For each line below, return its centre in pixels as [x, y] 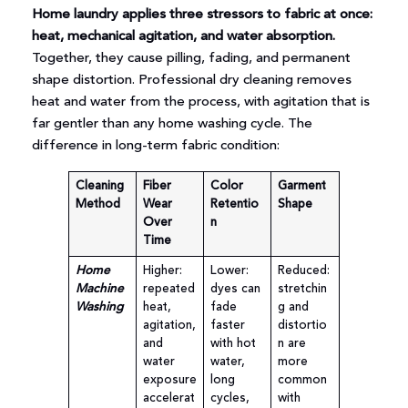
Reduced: [303, 270]
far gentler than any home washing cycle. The [172, 124]
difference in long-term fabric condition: [155, 146]
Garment [301, 186]
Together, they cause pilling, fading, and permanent [191, 58]
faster [227, 325]
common [302, 380]
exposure [169, 380]
